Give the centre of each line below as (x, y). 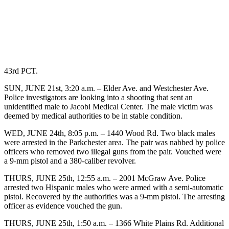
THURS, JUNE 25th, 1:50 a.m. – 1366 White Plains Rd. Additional (114, 223)
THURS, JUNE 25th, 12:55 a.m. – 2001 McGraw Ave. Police (105, 178)
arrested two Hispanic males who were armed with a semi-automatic (114, 187)
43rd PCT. (21, 71)
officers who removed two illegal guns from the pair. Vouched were (113, 151)
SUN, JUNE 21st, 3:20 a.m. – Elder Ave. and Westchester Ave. (106, 88)
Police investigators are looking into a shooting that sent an (98, 97)
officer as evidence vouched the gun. (63, 205)
